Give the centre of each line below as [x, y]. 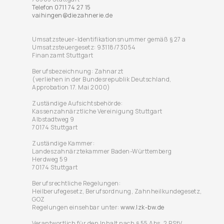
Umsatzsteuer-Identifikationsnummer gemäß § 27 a [109, 39]
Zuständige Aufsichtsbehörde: [77, 103]
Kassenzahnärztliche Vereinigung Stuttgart [97, 111]
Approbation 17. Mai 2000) [71, 87]
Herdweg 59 [50, 159]
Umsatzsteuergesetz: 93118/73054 [84, 47]
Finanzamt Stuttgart [63, 55]
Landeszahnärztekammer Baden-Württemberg [102, 151]
